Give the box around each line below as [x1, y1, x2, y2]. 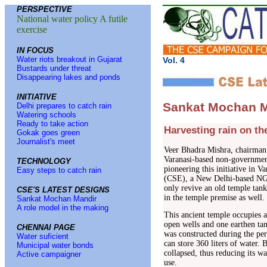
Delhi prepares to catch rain [17, 101, 111, 110]
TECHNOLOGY [17, 157, 71, 166]
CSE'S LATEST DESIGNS [17, 185, 110, 194]
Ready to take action [17, 119, 88, 128]
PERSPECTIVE [17, 5, 72, 14]
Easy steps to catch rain [17, 166, 101, 175]
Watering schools [17, 110, 76, 119]
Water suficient [17, 232, 69, 241]
